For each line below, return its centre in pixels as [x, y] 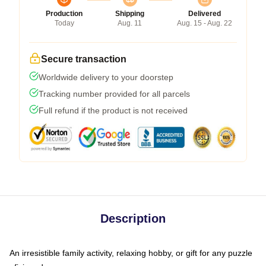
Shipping [130, 13]
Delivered [205, 13]
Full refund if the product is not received [113, 110]
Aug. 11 [130, 23]
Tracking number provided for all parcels [114, 94]
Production [64, 13]
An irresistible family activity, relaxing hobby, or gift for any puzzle [131, 253]
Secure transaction [84, 59]
